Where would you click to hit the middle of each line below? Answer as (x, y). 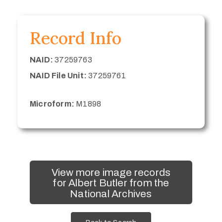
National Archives (111, 194)
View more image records (111, 172)
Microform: (52, 104)
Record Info (76, 38)
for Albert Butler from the (111, 183)
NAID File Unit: (58, 76)
